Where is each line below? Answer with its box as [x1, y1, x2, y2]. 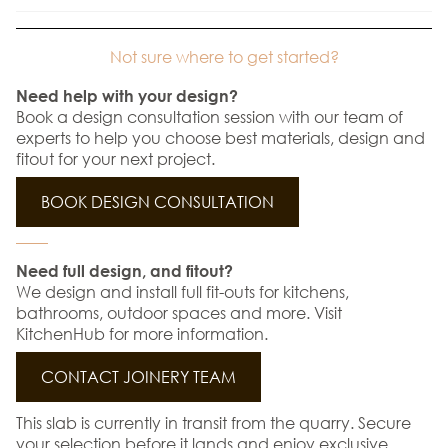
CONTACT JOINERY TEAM [41, 365, 236, 387]
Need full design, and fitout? [16, 260, 233, 280]
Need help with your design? [16, 85, 242, 105]
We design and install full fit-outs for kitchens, [16, 280, 349, 302]
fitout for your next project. [16, 147, 215, 169]
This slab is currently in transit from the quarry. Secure [16, 411, 411, 433]
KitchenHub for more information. [16, 322, 268, 344]
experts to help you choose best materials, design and [16, 126, 425, 148]
